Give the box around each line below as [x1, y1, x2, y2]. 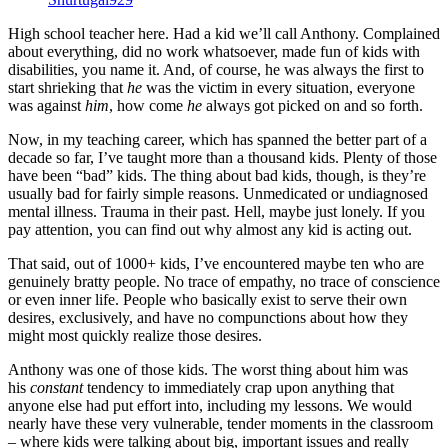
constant [30, 378, 83, 396]
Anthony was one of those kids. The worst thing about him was [8, 360, 408, 378]
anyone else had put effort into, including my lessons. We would [8, 396, 412, 414]
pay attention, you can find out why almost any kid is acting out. [8, 220, 412, 238]
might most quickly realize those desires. [8, 326, 262, 344]
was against [8, 96, 85, 114]
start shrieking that [8, 78, 127, 96]
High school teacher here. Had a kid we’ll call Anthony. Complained [8, 24, 440, 42]
